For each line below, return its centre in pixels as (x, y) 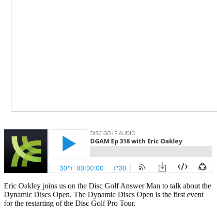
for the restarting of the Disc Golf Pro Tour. (70, 203)
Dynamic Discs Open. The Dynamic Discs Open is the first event (104, 194)
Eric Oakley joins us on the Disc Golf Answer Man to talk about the (108, 186)
